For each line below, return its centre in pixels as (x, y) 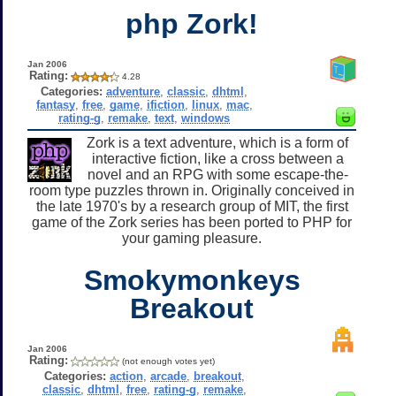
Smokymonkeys (192, 280)
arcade (168, 376)
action (126, 376)
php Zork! (192, 23)
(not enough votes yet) (168, 361)
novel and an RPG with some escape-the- (217, 174)
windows (206, 118)
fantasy (55, 104)
